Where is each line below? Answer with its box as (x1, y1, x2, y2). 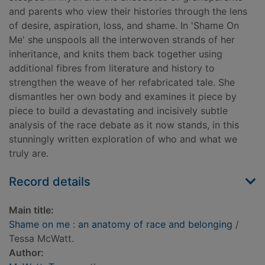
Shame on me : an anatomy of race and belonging (9, 218, 232, 231)
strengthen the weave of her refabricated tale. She (9, 76, 235, 89)
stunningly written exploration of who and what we (9, 133, 237, 146)
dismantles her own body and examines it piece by (9, 91, 237, 103)
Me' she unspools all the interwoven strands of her (9, 34, 235, 46)
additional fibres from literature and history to (9, 62, 215, 75)
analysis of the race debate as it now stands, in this (9, 119, 239, 131)
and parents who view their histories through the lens (9, 5, 247, 18)
